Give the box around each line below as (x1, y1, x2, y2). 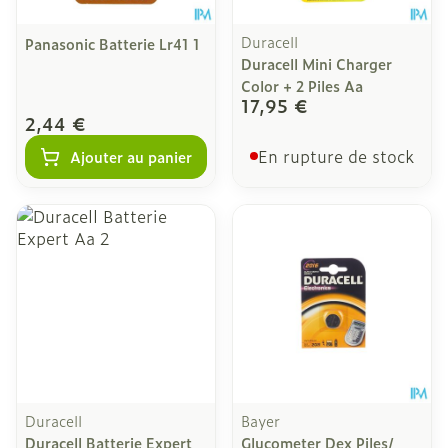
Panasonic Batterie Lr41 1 (25, 33, 200, 54)
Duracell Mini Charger (241, 53, 392, 74)
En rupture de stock (258, 144, 414, 168)
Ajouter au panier (70, 146, 192, 167)
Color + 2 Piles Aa (241, 75, 363, 96)
